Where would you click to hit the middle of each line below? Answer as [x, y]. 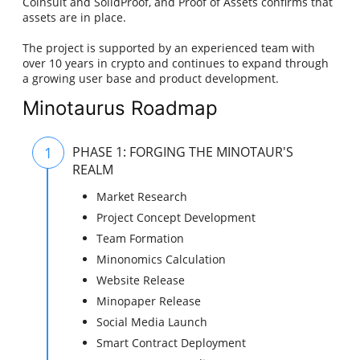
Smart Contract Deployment [172, 343]
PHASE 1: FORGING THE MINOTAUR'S [183, 152]
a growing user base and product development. [151, 79]
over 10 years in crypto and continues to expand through [176, 63]
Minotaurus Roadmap [121, 108]
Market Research [142, 197]
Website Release [141, 280]
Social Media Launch [152, 322]
